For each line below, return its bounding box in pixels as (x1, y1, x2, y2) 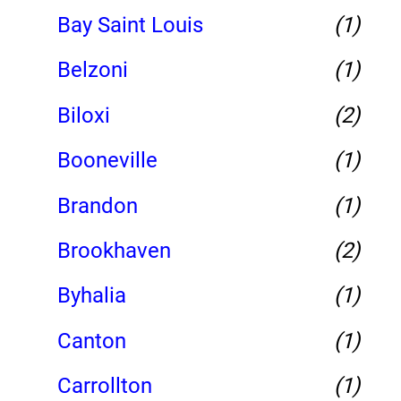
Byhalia (57, 283, 126, 309)
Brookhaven (57, 237, 171, 263)
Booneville (57, 148, 158, 174)
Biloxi (57, 102, 110, 128)
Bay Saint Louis (57, 12, 203, 38)
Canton (57, 328, 126, 354)
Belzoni (57, 57, 128, 83)
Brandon (57, 192, 138, 218)
